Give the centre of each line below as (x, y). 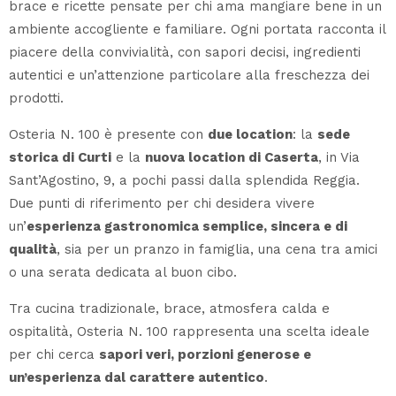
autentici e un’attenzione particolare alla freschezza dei (189, 76)
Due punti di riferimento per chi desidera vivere (162, 204)
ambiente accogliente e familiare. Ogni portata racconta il (197, 30)
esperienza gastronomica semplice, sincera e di (187, 227)
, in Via (339, 158)
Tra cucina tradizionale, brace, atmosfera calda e (169, 309)
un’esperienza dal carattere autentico (137, 378)
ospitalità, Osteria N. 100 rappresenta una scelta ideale (189, 332)
